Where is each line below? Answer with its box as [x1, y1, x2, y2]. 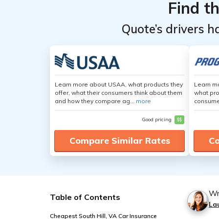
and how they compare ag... [55, 97, 136, 105]
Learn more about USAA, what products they [55, 81, 183, 88]
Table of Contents [50, 192, 120, 202]
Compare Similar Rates [69, 135, 170, 146]
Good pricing [142, 116, 173, 123]
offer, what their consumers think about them [55, 89, 182, 96]
